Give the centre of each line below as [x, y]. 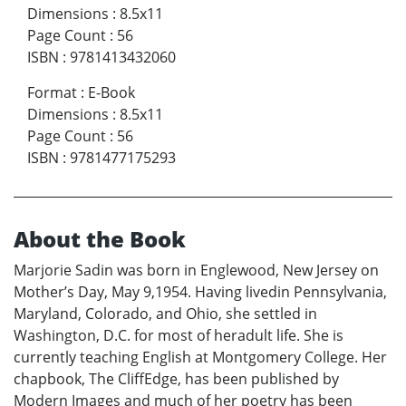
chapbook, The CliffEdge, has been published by [176, 379]
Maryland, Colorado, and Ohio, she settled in [165, 314]
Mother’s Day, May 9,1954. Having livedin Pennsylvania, [200, 292]
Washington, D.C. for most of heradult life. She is [179, 336]
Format [52, 93]
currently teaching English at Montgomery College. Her [200, 358]
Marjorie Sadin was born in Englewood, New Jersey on [196, 271]
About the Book [100, 239]
